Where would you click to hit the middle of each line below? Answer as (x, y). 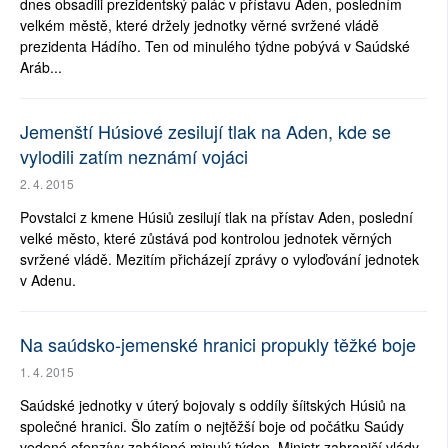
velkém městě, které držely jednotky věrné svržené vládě (199, 25)
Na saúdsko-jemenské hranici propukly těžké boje (218, 344)
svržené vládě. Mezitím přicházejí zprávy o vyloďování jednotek (219, 259)
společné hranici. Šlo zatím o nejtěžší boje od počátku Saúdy (212, 426)
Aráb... (41, 67)
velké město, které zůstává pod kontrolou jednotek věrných (206, 238)
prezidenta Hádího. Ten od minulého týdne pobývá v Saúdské (215, 46)
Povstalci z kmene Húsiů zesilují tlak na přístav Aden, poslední (216, 217)
